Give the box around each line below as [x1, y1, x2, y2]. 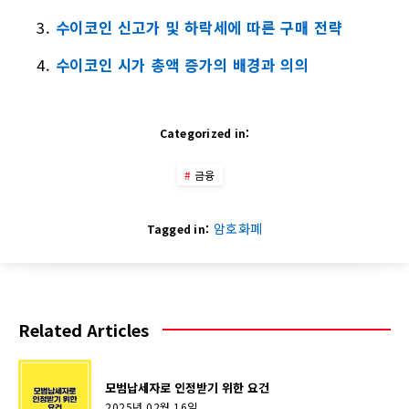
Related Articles [18, 317, 149, 341]
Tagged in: [146, 220, 209, 236]
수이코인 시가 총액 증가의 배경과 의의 [55, 53, 309, 76]
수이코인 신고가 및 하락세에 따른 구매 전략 [55, 16, 343, 38]
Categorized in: [159, 124, 250, 141]
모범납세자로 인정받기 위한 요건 [105, 378, 269, 396]
